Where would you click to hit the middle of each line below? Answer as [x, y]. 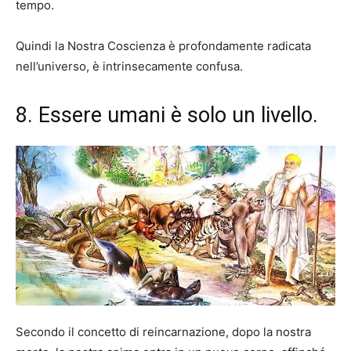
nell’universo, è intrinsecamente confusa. [129, 67]
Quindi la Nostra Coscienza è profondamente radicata [163, 46]
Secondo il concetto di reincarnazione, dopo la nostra [163, 332]
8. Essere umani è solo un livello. [167, 116]
